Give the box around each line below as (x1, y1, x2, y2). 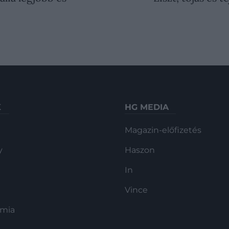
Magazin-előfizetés (125, 125, 201, 135)
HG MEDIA (125, 102, 169, 112)
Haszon (125, 145, 155, 155)
